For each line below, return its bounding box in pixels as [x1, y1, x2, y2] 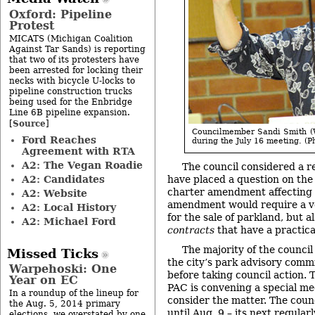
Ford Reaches [21, 134, 96, 146]
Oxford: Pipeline [9, 7, 112, 21]
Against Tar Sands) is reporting [9, 44, 146, 54]
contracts [167, 224, 214, 236]
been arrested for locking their [9, 65, 143, 75]
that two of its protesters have [9, 54, 139, 65]
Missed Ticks [6, 246, 98, 261]
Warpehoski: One [9, 262, 117, 276]
